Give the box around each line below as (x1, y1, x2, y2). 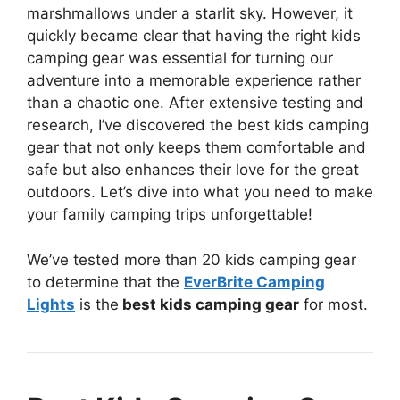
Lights (27, 295, 75, 313)
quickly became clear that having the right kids (27, 27, 361, 45)
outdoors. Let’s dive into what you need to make (27, 183, 373, 201)
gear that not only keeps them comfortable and (27, 138, 366, 156)
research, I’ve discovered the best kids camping (27, 116, 369, 134)
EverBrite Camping (184, 272, 325, 291)
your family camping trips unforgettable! (27, 205, 312, 223)
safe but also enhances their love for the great (27, 161, 359, 179)
